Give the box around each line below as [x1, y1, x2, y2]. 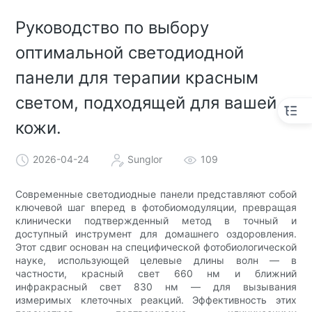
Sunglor [127, 153, 163, 165]
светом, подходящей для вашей [15, 93, 277, 114]
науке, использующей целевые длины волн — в [15, 253, 297, 266]
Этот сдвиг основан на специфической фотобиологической [15, 240, 297, 253]
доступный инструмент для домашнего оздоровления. [15, 227, 297, 240]
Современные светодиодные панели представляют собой [15, 187, 297, 200]
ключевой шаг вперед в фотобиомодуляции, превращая [15, 201, 297, 213]
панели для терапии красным [15, 68, 259, 88]
